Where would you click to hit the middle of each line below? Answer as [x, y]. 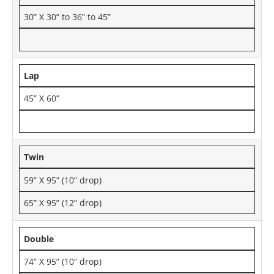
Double [39, 239]
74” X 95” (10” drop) [63, 261]
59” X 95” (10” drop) [63, 180]
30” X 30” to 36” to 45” [68, 17]
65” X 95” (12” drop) [63, 203]
